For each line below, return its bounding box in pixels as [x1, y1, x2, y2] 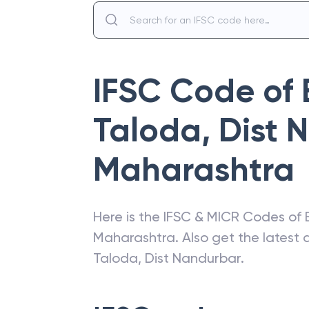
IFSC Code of [93, 71, 301, 111]
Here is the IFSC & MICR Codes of [93, 208, 305, 225]
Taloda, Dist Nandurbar [93, 250, 241, 266]
